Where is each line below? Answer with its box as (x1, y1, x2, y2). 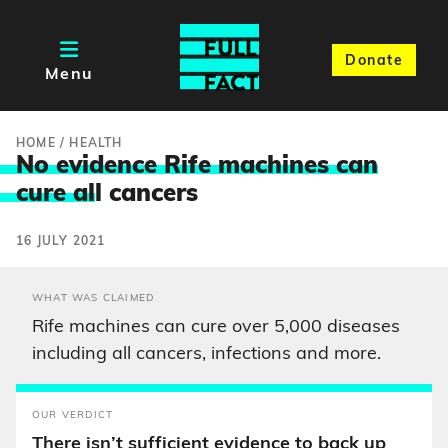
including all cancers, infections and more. (32, 345, 381, 364)
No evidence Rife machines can (16, 155, 378, 179)
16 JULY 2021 (16, 236, 106, 248)
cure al (16, 183, 95, 207)
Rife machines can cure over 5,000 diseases (32, 318, 400, 337)
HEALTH (69, 138, 123, 150)
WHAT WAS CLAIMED (32, 293, 155, 304)
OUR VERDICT (32, 410, 114, 421)
